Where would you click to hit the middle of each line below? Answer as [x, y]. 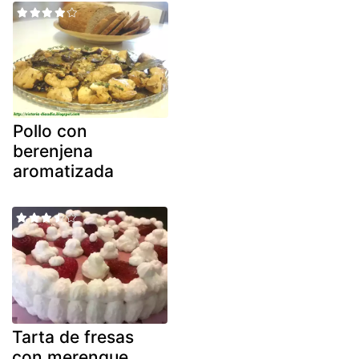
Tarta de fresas [73, 337]
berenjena [53, 151]
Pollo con [50, 131]
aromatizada [63, 171]
